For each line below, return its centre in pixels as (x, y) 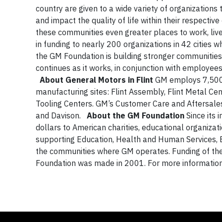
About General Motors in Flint (96, 80)
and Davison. (61, 115)
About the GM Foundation (136, 115)
